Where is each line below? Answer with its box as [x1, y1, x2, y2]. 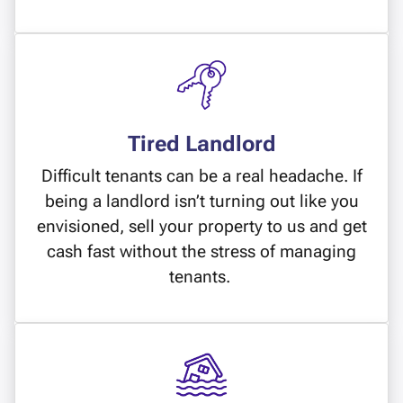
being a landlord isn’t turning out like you [44, 191, 359, 212]
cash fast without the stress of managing [47, 241, 356, 263]
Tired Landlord [127, 131, 276, 157]
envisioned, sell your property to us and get [36, 216, 367, 237]
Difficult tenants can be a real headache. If [40, 166, 363, 187]
